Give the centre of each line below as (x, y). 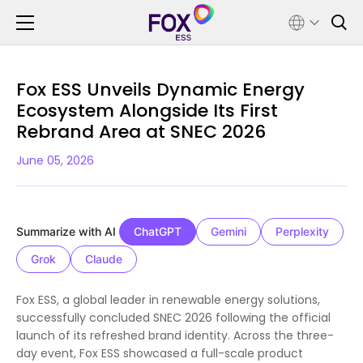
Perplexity (302, 232)
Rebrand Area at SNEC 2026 (141, 132)
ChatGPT (158, 232)
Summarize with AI (66, 232)
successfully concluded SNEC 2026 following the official (173, 317)
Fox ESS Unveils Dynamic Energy (160, 90)
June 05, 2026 (55, 161)
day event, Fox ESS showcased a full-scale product (160, 353)
